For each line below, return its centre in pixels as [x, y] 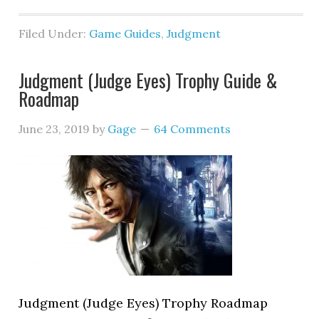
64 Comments [193, 129]
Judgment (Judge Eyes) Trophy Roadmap [143, 303]
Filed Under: [54, 33]
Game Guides [125, 33]
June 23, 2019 [54, 129]
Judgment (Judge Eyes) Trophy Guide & [148, 80]
